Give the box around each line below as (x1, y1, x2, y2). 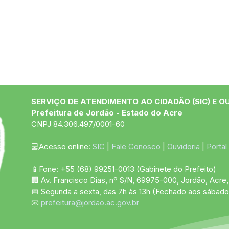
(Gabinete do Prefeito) (136, 164, 216, 174)
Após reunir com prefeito (42, 70, 156, 81)
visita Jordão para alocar (42, 91, 157, 103)
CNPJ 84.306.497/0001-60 (31, 119, 125, 129)
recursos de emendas (42, 102, 142, 113)
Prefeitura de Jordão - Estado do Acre (31, 107, 182, 118)
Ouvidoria (167, 141, 200, 151)
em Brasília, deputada (42, 81, 143, 92)
